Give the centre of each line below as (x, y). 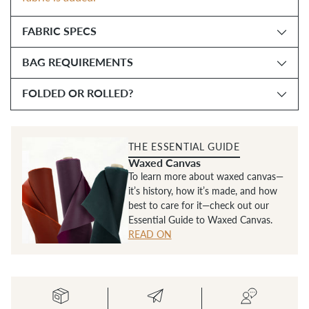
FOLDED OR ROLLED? (78, 93)
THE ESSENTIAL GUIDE (184, 146)
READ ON (150, 234)
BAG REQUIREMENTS (78, 62)
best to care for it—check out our (198, 205)
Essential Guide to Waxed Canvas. (200, 219)
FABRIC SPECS (59, 31)
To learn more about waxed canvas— (206, 176)
